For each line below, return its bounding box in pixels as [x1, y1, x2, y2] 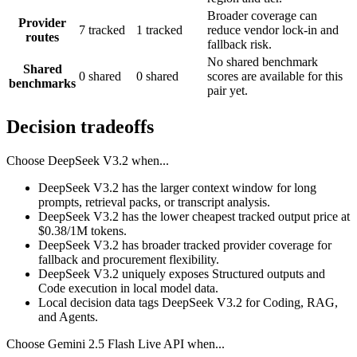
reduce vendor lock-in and [207, 22, 339, 37]
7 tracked [79, 22, 125, 37]
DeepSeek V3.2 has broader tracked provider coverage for [38, 237, 331, 252]
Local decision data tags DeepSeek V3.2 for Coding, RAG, [38, 295, 338, 309]
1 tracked [136, 22, 182, 37]
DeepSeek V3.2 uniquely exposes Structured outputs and [38, 266, 325, 280]
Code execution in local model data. [38, 280, 218, 295]
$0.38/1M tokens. [38, 223, 127, 237]
